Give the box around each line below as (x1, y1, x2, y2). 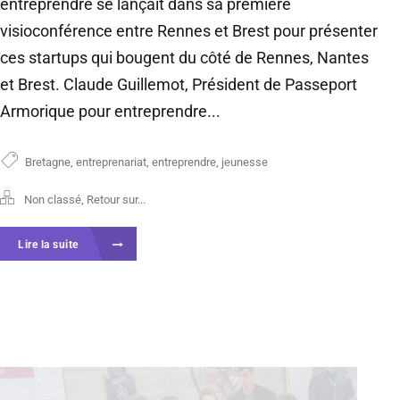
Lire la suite (18, 237, 81, 251)
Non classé (24, 192, 81, 206)
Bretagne (25, 154, 71, 169)
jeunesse (221, 154, 268, 169)
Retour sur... (87, 192, 146, 206)
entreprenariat (76, 154, 146, 169)
